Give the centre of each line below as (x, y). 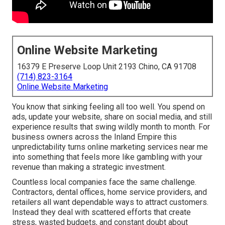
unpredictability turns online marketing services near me (110, 147)
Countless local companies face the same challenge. (104, 182)
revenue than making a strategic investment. (89, 167)
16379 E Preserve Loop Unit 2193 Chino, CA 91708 (107, 67)
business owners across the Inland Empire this (94, 137)
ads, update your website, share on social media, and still (112, 117)
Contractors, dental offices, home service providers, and (109, 192)
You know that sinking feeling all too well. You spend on (108, 107)
